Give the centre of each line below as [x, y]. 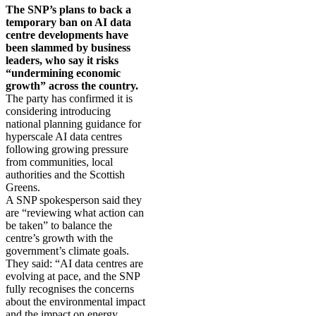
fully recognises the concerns [70, 288]
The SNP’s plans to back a [68, 9]
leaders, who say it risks [62, 60]
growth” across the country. [72, 85]
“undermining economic [63, 73]
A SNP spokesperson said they [74, 200]
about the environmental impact [75, 301]
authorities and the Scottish [65, 174]
